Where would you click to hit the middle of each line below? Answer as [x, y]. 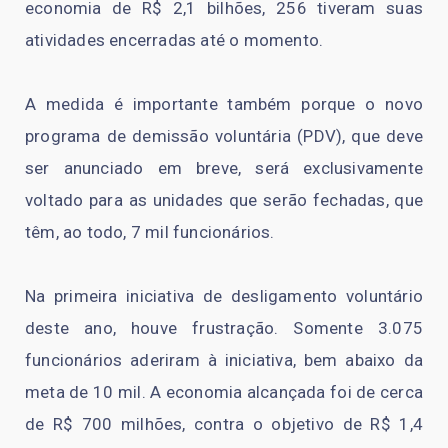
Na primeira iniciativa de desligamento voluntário [224, 295]
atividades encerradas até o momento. [174, 39]
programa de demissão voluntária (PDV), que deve [224, 135]
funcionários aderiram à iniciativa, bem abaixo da [224, 359]
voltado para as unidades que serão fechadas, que [224, 199]
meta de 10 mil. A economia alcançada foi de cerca [224, 391]
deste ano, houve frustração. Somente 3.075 [224, 327]
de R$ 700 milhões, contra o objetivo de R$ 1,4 [224, 423]
